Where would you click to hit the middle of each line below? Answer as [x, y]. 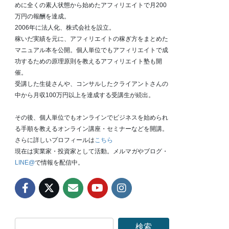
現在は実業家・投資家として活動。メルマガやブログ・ [92, 152]
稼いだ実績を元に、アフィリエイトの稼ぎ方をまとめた [92, 39]
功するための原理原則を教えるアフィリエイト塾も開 [89, 62]
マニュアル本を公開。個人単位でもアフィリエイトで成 [92, 50]
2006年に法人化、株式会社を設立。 [65, 28]
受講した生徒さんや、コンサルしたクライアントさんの [92, 84]
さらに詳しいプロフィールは [55, 140]
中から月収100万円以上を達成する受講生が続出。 [85, 95]
